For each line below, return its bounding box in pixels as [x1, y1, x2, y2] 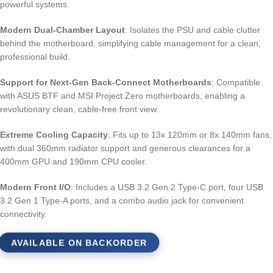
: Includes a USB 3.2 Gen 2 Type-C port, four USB [71, 182, 263, 193]
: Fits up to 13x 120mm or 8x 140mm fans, [108, 130, 272, 140]
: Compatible [211, 77, 260, 88]
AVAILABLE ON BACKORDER [10, 238, 147, 248]
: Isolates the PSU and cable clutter [125, 25, 260, 35]
